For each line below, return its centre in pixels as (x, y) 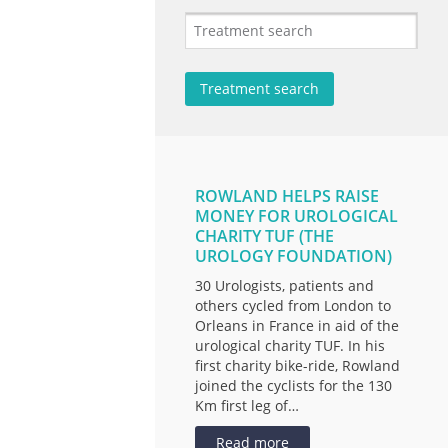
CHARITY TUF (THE (264, 236)
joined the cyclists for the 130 (293, 385)
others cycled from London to (292, 305)
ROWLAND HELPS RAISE (286, 196)
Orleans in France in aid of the (296, 325)
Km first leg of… (246, 405)
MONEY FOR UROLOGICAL (296, 216)
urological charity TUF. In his (289, 345)
